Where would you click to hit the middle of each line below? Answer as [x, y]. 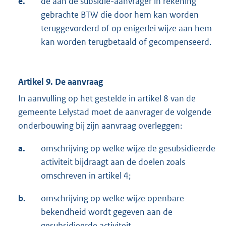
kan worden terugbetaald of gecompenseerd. [126, 42]
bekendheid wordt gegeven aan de [107, 212]
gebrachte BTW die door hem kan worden [120, 15]
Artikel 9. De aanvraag [61, 82]
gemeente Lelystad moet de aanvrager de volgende [115, 112]
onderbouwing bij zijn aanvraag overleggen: [100, 126]
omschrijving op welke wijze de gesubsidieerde [128, 149]
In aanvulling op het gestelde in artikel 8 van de [107, 99]
